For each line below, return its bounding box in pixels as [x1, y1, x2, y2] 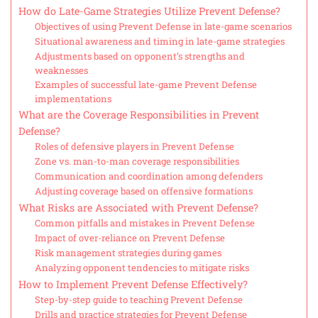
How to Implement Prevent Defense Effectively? [18, 278, 248, 292]
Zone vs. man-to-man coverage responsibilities [34, 155, 239, 168]
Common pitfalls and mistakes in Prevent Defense [34, 216, 255, 230]
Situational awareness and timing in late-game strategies [34, 35, 285, 48]
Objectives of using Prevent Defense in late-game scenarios [34, 20, 292, 33]
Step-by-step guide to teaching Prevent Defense [34, 293, 243, 307]
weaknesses [34, 64, 88, 77]
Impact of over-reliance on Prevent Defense [34, 231, 225, 245]
